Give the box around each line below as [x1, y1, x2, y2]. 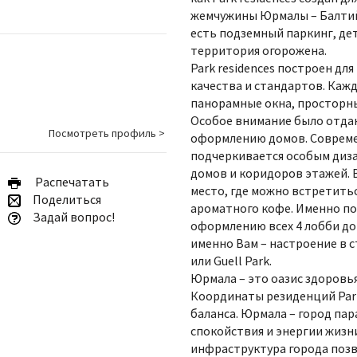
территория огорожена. [190, 42, 327, 58]
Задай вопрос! [29, 209, 115, 226]
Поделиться [29, 191, 101, 208]
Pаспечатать [29, 174, 109, 190]
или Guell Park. [190, 253, 272, 269]
